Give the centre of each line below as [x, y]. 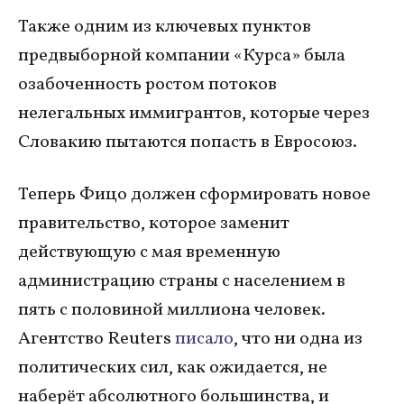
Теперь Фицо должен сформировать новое [194, 194]
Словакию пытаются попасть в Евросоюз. [188, 142]
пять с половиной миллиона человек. [172, 310]
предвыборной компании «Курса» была [182, 55]
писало [204, 339]
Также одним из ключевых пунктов [165, 27]
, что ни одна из [298, 339]
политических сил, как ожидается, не [173, 367]
